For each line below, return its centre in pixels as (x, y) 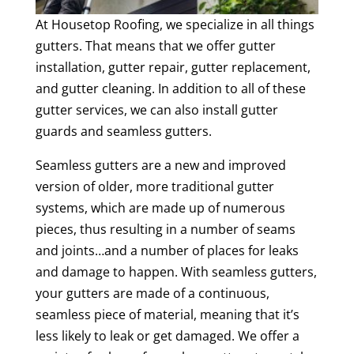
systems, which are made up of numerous (160, 207)
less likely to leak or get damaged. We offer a (167, 335)
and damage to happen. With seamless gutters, (176, 271)
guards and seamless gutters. (123, 131)
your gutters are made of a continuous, (152, 293)
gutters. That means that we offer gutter (155, 45)
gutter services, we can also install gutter (156, 109)
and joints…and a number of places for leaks (167, 250)
